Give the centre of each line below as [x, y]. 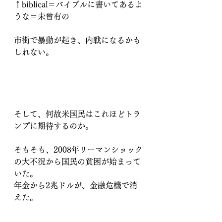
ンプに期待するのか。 [54, 126]
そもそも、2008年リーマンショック [78, 150]
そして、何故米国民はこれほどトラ [77, 114]
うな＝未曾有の [46, 17]
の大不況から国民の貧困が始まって [77, 162]
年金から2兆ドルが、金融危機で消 [76, 186]
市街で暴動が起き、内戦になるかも [77, 40]
